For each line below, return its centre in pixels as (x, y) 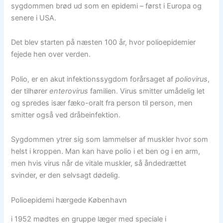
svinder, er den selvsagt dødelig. (66, 175)
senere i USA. (34, 18)
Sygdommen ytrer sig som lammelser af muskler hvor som (110, 140)
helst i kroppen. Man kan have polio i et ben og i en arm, (106, 152)
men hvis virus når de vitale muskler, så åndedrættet (99, 164)
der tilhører (30, 91)
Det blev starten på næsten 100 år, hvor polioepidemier (104, 43)
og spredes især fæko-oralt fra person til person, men (102, 103)
